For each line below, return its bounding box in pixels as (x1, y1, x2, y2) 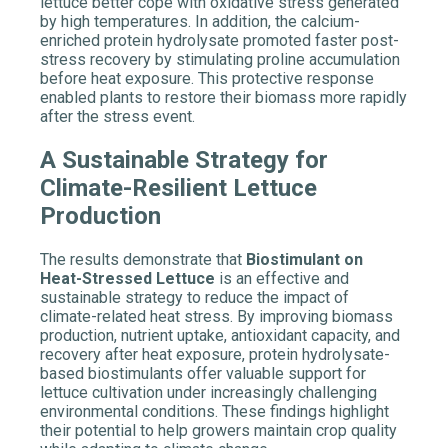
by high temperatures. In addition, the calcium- (40, 12, 360, 32)
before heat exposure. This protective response (40, 69, 374, 89)
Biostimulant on (246, 250, 363, 270)
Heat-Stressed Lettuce (40, 269, 215, 289)
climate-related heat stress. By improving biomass (40, 307, 393, 327)
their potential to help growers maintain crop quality (40, 421, 397, 441)
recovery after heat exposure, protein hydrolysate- (40, 345, 390, 365)
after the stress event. (40, 107, 195, 127)
